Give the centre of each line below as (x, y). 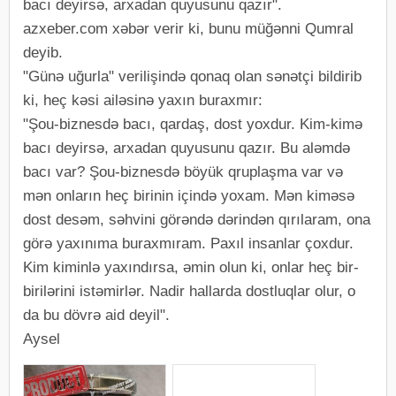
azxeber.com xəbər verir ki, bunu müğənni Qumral (188, 28)
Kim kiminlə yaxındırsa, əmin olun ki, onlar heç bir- (191, 267)
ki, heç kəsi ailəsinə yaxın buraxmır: (143, 100)
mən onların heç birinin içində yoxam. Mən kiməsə (189, 195)
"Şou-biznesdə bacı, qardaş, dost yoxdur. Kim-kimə (193, 124)
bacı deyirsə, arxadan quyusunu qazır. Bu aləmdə (187, 148)
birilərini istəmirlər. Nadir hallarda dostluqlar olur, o (189, 291)
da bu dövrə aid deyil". (96, 315)
